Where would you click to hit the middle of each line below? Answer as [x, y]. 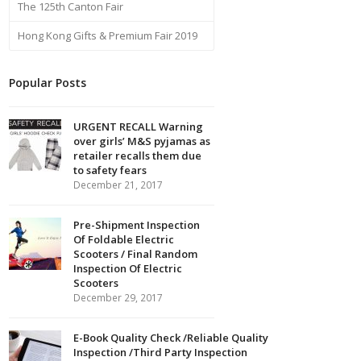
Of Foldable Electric [124, 239]
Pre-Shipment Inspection [137, 224]
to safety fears [110, 170]
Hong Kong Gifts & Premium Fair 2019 [108, 35]
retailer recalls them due [138, 155]
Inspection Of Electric [128, 268]
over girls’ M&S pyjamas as [142, 141]
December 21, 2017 [118, 185]
